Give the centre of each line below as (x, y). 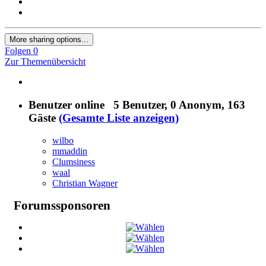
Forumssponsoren (62, 205)
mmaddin (70, 151)
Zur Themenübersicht (45, 61)
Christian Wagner (85, 183)
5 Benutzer (139, 104)
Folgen (18, 50)
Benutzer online (71, 104)
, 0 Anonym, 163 (205, 104)
